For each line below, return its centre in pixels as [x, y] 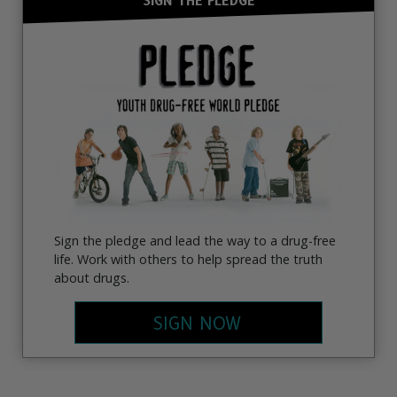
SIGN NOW [197, 324]
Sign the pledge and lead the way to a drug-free [195, 240]
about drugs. [92, 277]
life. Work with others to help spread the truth [188, 259]
